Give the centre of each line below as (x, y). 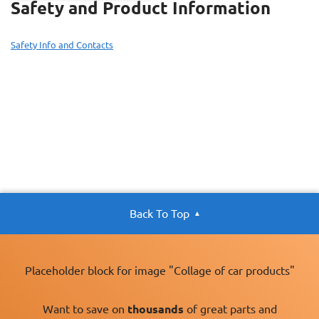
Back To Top (159, 213)
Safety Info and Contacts (62, 45)
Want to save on (85, 309)
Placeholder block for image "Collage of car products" (159, 270)
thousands (155, 309)
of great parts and (230, 309)
